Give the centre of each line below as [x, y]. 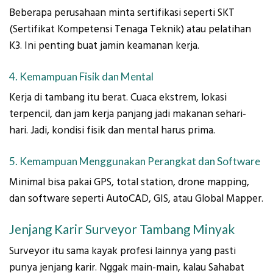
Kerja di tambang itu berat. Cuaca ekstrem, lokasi [118, 98]
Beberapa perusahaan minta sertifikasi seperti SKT [122, 13]
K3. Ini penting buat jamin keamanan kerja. [104, 46]
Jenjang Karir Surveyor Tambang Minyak [122, 229]
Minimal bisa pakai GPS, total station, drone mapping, [129, 183]
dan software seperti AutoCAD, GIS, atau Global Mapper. [136, 199]
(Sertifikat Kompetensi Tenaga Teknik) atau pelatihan [130, 30]
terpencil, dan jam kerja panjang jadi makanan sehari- [128, 114]
